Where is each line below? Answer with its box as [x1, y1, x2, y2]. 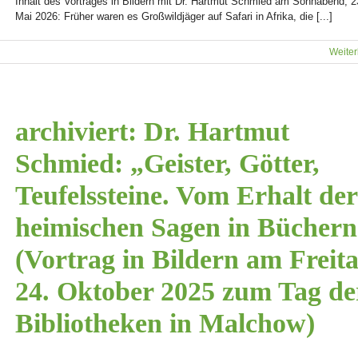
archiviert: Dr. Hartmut [15, 117, 289, 146]
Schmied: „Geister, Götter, [15, 149, 320, 178]
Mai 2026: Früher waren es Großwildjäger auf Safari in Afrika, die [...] [15, 10, 332, 22]
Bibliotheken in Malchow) [15, 308, 315, 338]
